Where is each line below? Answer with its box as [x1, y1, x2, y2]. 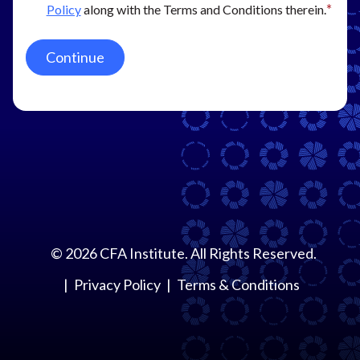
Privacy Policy [74, 276, 161, 293]
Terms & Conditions [177, 276, 300, 293]
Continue [46, 47, 104, 66]
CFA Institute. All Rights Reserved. [96, 244, 317, 262]
